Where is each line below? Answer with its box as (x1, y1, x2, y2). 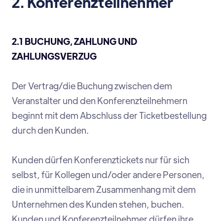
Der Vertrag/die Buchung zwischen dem (12, 80, 172, 92)
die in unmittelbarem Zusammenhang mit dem (12, 184, 196, 195)
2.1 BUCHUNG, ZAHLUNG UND (12, 36, 137, 47)
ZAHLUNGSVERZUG (12, 50, 97, 62)
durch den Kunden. (12, 124, 89, 136)
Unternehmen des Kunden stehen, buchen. (12, 198, 184, 210)
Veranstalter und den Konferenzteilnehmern (12, 95, 187, 107)
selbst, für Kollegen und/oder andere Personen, (12, 169, 205, 181)
